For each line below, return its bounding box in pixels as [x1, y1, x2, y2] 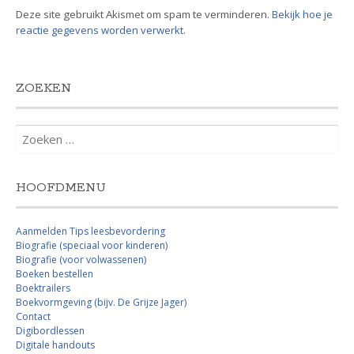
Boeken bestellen [16, 267, 93, 281]
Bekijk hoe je [272, 7, 333, 22]
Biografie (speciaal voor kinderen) [16, 239, 168, 253]
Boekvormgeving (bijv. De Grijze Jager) [16, 296, 186, 310]
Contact [16, 310, 51, 324]
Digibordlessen [16, 324, 85, 338]
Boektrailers [16, 281, 70, 296]
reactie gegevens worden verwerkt [16, 23, 183, 38]
